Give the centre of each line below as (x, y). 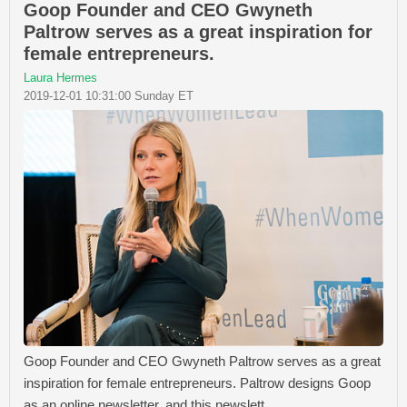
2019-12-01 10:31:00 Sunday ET (109, 95)
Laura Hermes (60, 77)
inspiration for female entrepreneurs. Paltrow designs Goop (197, 382)
